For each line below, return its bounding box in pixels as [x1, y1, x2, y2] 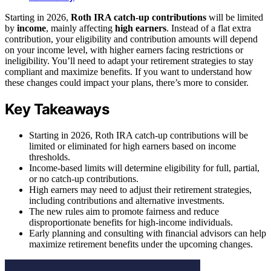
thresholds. [29, 151, 70, 162]
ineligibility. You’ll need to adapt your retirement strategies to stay [5, 55, 253, 66]
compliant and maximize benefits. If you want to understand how [5, 66, 252, 77]
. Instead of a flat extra [166, 22, 251, 33]
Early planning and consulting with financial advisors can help [29, 227, 266, 238]
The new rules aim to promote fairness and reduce [29, 206, 219, 217]
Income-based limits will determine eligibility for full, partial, [29, 162, 260, 173]
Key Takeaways [5, 100, 109, 118]
